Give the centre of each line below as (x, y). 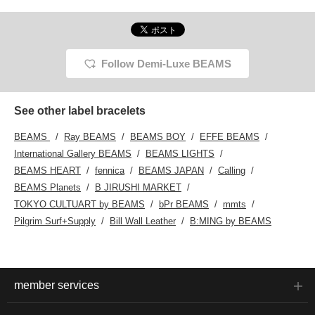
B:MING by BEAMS (231, 221)
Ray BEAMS (90, 137)
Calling (232, 171)
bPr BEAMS (184, 205)
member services (57, 285)
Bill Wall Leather (143, 221)
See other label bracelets (80, 111)
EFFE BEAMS (230, 137)
